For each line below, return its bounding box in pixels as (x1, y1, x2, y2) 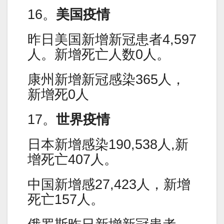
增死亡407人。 (27, 151, 117, 167)
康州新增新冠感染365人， (27, 71, 185, 87)
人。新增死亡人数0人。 (27, 46, 170, 62)
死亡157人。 (27, 191, 104, 207)
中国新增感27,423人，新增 (27, 176, 190, 192)
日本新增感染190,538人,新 (27, 136, 188, 152)
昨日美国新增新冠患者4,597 (27, 31, 196, 47)
